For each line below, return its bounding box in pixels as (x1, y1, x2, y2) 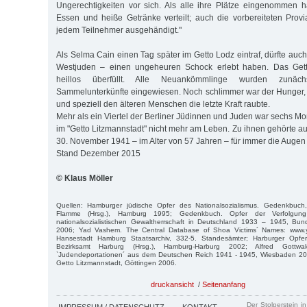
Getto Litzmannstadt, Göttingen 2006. (56, 258, 177, 267)
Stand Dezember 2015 (56, 149, 140, 159)
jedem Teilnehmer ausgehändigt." (56, 25, 182, 36)
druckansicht (151, 280, 194, 289)
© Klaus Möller (56, 173, 113, 184)
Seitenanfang (202, 280, 245, 289)
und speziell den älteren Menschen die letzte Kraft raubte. (56, 99, 270, 110)
